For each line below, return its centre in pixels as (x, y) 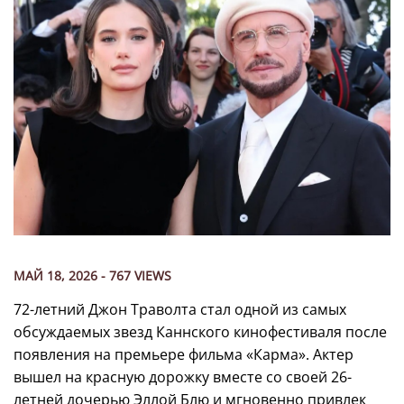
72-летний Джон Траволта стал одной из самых (180, 310)
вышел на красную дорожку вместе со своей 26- (183, 377)
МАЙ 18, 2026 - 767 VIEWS (92, 276)
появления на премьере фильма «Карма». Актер (184, 355)
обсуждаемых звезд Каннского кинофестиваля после (200, 332)
